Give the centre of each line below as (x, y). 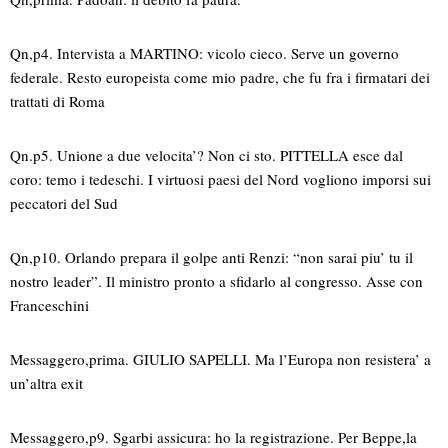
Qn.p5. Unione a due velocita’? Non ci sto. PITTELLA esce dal (206, 155)
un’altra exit (46, 383)
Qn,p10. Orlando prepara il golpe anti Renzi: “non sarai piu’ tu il (211, 257)
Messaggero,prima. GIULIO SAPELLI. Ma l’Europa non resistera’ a (220, 359)
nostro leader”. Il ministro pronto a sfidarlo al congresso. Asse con (216, 281)
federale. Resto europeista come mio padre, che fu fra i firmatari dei (220, 77)
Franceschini (49, 305)
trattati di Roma (57, 101)
